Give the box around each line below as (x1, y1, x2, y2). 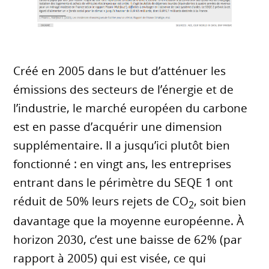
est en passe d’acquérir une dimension (13, 118, 223, 134)
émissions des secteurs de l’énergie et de (13, 81, 234, 97)
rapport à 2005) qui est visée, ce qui (13, 250, 207, 267)
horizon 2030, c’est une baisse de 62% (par (13, 232, 243, 248)
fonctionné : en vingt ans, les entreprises (13, 156, 232, 172)
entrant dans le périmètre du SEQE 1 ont (13, 174, 234, 190)
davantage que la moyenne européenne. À (13, 213, 244, 229)
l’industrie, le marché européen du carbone (13, 100, 248, 116)
